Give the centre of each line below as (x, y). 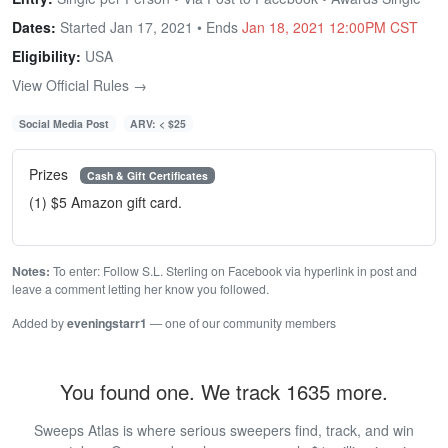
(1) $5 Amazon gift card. (105, 202)
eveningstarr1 (107, 323)
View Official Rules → (79, 84)
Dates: (34, 26)
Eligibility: (46, 55)
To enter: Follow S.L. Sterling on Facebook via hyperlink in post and (233, 271)
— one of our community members (241, 323)
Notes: (31, 271)
